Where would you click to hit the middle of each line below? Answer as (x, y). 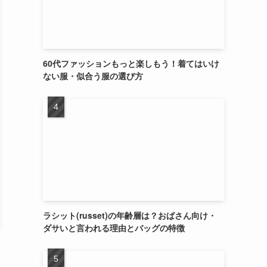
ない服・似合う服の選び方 (93, 76)
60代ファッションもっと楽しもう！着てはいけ (131, 63)
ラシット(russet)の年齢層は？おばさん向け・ (130, 215)
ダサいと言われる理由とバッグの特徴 (114, 228)
